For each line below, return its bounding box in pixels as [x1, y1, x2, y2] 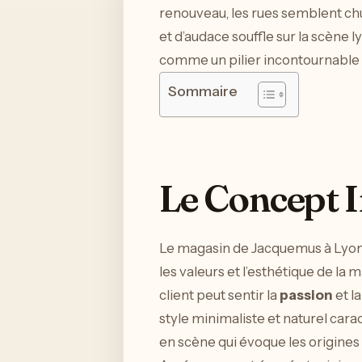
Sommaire [168, 82, 238, 100]
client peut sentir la [159, 286, 280, 303]
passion [280, 286, 333, 303]
